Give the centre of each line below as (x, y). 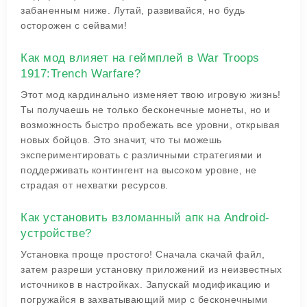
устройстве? (56, 233)
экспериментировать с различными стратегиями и (142, 155)
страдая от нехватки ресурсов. (95, 185)
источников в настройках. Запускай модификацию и (146, 284)
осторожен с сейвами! (74, 25)
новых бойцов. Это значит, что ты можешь (121, 140)
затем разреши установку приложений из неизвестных (151, 269)
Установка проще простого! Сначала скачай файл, (143, 254)
